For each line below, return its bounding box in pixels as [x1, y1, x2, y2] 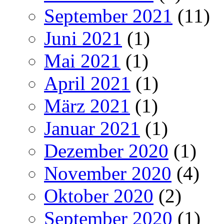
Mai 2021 [44, 50, 120, 72]
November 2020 [44, 162, 171, 184]
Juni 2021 [44, 27, 122, 49]
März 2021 [44, 95, 130, 117]
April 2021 [44, 72, 130, 94]
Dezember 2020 [44, 140, 168, 162]
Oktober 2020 [44, 185, 153, 207]
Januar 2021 [44, 117, 140, 139]
